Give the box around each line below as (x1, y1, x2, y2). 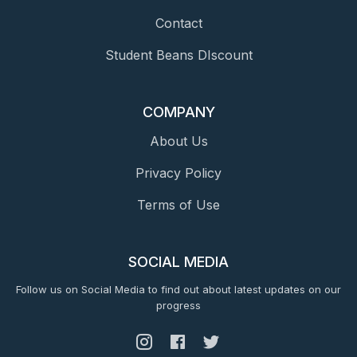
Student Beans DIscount (104, 47, 253, 64)
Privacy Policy (135, 165, 222, 182)
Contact (155, 15, 202, 32)
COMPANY (142, 104, 215, 121)
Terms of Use (137, 197, 220, 214)
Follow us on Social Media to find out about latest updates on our (16, 283, 341, 296)
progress (156, 299, 201, 312)
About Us (149, 133, 208, 150)
